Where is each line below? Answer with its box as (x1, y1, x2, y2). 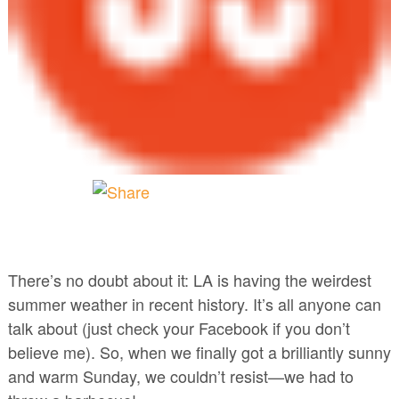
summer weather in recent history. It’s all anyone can (7, 292, 381, 316)
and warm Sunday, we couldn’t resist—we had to (7, 364, 354, 388)
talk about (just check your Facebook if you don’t (7, 316, 350, 340)
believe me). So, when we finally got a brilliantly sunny (7, 340, 391, 364)
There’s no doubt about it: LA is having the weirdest (7, 268, 371, 292)
